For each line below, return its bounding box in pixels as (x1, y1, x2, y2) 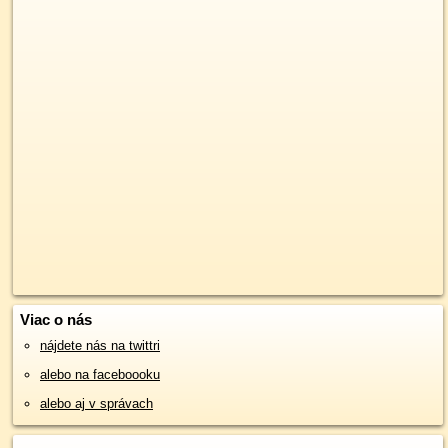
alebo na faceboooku (40, 366, 160, 382)
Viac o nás (20, 310, 92, 328)
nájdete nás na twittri (40, 337, 160, 353)
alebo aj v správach (40, 395, 153, 411)
